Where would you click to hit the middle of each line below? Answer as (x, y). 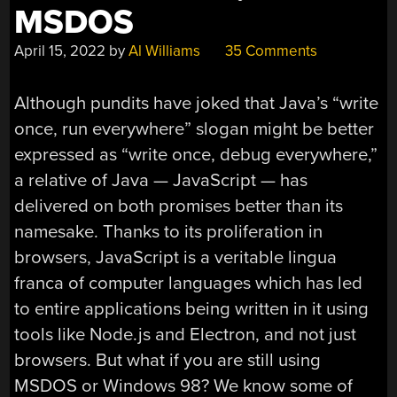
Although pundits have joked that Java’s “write (197, 103)
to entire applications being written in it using (192, 308)
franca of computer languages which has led (189, 283)
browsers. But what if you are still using (168, 360)
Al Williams (165, 51)
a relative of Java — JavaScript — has (161, 180)
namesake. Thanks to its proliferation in (169, 231)
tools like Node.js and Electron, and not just (186, 334)
